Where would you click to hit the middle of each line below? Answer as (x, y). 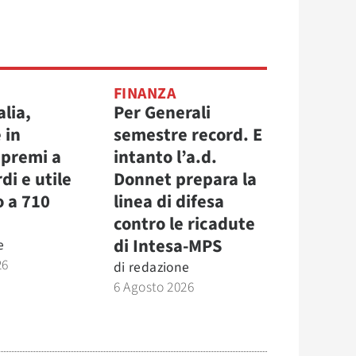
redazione (159, 267)
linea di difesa (168, 202)
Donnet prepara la (185, 180)
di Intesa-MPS (168, 246)
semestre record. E (188, 135)
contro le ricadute (184, 224)
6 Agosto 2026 (154, 287)
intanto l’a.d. (165, 157)
